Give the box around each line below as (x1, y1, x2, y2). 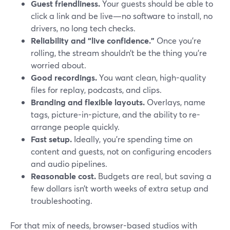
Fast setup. (31, 133, 72, 144)
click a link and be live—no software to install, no (31, 10, 213, 21)
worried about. (31, 60, 86, 70)
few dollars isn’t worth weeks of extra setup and (31, 183, 208, 194)
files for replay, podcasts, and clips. (31, 84, 162, 95)
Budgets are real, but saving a (96, 170, 212, 181)
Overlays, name (145, 97, 205, 107)
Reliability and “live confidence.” (31, 35, 155, 46)
